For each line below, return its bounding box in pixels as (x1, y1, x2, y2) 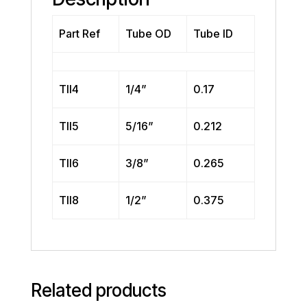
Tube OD (125, 26, 172, 40)
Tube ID (193, 26, 234, 40)
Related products (30, 279, 167, 301)
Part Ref (59, 26, 101, 40)
